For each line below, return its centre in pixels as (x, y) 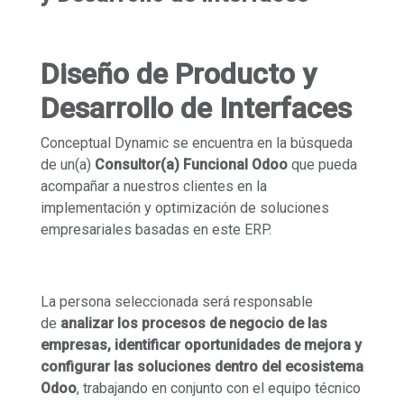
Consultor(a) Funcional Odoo (191, 164)
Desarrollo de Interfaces (196, 108)
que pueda (322, 164)
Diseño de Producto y (179, 73)
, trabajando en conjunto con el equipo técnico (219, 388)
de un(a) (68, 164)
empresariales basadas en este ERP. (156, 229)
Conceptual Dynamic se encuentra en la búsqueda (197, 142)
